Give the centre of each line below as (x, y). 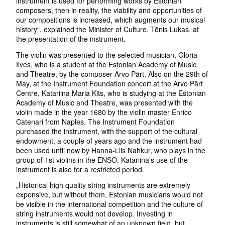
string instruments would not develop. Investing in (95, 214)
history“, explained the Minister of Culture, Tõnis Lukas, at (108, 29)
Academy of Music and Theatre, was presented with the (105, 102)
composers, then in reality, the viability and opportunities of (109, 10)
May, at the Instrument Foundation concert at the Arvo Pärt (110, 83)
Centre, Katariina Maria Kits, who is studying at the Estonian (111, 93)
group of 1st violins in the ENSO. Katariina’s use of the (102, 159)
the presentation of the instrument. (71, 38)
